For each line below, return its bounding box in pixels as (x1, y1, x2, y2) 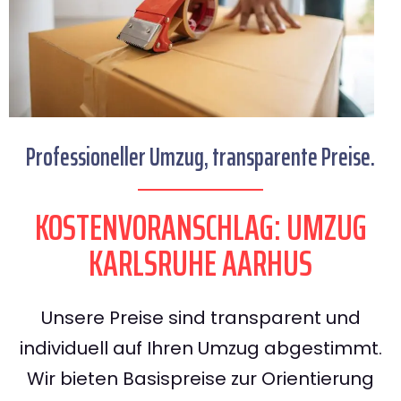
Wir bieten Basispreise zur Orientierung (27, 366, 374, 392)
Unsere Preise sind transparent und (40, 305, 361, 331)
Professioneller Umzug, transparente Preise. (26, 137, 375, 177)
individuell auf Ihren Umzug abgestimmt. (19, 336, 382, 362)
